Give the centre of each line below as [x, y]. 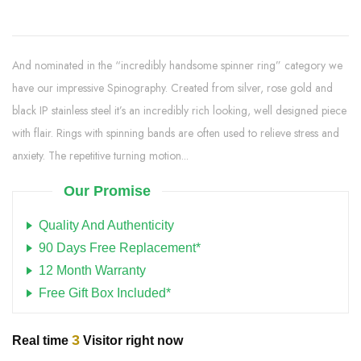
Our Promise [107, 191]
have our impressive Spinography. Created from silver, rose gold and [172, 87]
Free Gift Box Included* [105, 293]
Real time [42, 340]
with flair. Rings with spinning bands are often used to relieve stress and [176, 133]
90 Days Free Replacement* [120, 247]
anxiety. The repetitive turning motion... [100, 155]
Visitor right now [131, 340]
